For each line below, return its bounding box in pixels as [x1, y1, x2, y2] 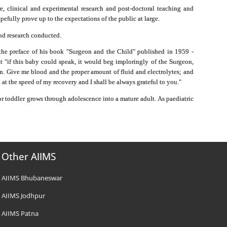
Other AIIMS [2, 149, 56, 163]
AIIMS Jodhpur [2, 191, 46, 200]
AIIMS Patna [2, 208, 39, 218]
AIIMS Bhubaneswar [2, 173, 63, 182]
